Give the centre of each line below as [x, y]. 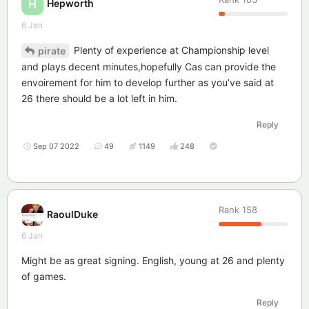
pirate [52, 51]
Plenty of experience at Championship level [170, 50]
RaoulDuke [72, 214]
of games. [44, 277]
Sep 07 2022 [56, 147]
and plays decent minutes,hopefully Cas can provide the [149, 67]
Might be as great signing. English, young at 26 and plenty [153, 261]
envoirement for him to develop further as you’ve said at [148, 83]
